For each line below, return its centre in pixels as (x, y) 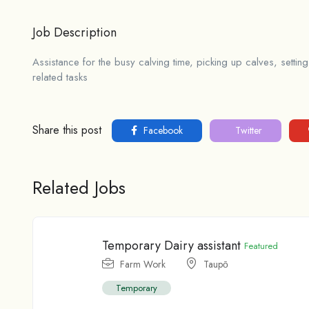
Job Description (74, 33)
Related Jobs (79, 188)
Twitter (247, 131)
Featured (261, 246)
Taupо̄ (216, 265)
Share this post (67, 130)
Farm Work (143, 265)
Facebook (162, 131)
